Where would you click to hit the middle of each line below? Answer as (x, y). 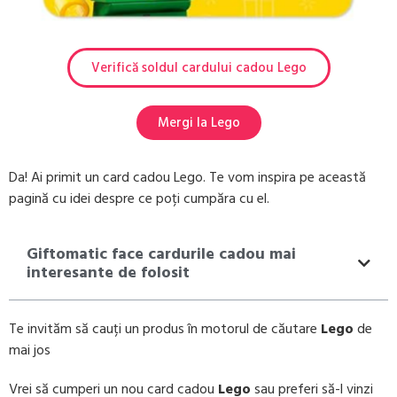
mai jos (30, 350)
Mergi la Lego (198, 122)
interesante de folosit (108, 272)
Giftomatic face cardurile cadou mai (161, 253)
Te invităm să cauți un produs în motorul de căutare (165, 328)
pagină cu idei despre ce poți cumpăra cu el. (139, 198)
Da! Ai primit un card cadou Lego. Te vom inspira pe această (187, 177)
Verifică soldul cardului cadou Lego (198, 67)
